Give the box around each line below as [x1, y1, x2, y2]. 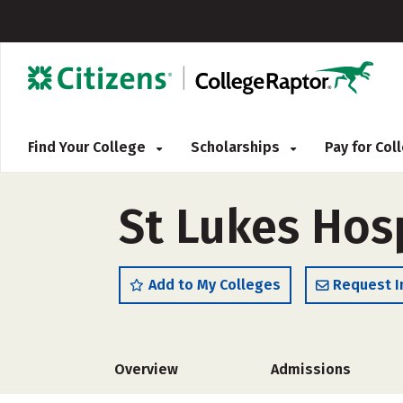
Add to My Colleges [148, 276, 281, 293]
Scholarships [191, 139, 283, 156]
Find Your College [28, 139, 149, 156]
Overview [114, 361, 178, 378]
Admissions [271, 361, 351, 378]
